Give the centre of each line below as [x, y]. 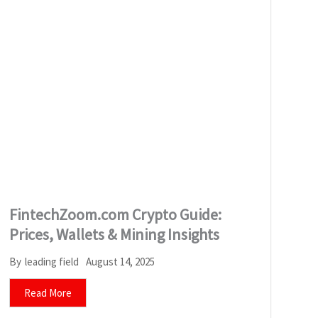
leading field [51, 262]
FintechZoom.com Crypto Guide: [115, 214]
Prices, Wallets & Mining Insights [114, 234]
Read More [48, 292]
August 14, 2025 [120, 261]
